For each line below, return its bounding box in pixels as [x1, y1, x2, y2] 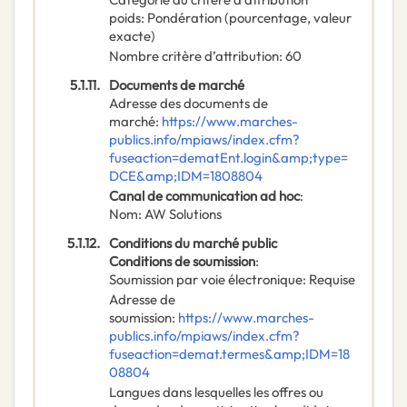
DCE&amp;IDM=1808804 [109, 167, 263, 185]
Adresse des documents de [109, 94, 268, 113]
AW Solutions [144, 205, 222, 223]
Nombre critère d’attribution [109, 47, 279, 65]
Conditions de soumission [109, 253, 255, 271]
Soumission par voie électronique [109, 271, 303, 289]
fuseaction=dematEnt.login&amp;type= [109, 149, 348, 167]
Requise [309, 271, 355, 289]
